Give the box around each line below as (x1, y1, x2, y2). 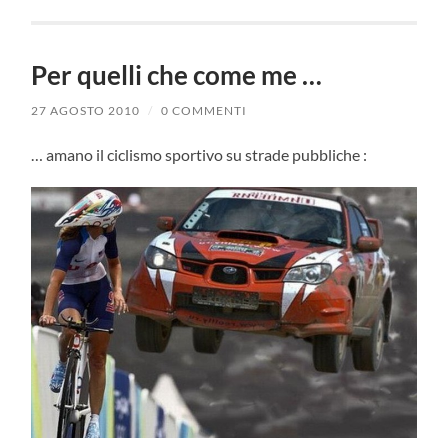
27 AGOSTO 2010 (31, 102, 141, 118)
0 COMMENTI (161, 102, 248, 118)
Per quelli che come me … (31, 58, 323, 91)
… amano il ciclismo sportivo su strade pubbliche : (31, 144, 368, 164)
